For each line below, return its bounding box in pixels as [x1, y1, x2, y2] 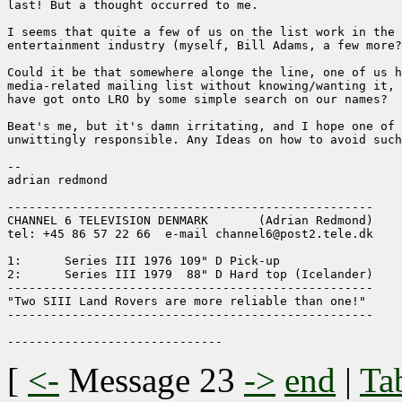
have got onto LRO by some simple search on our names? [7, 92, 388, 107]
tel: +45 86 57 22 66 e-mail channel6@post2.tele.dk [7, 227, 373, 241]
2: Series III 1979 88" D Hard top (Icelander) [7, 267, 22, 282]
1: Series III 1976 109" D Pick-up [7, 254, 22, 268]
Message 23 [68, 361, 235, 400]
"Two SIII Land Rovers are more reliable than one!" [7, 294, 366, 309]
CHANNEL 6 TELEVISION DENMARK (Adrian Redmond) [7, 214, 373, 228]
